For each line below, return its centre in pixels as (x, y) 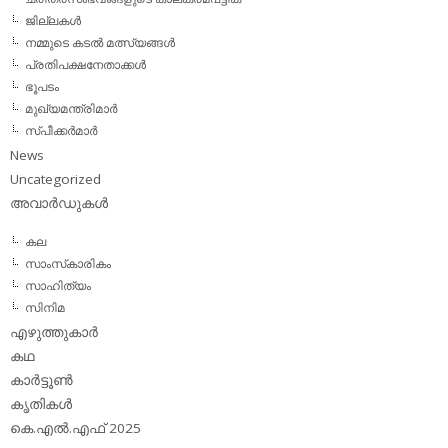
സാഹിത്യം (58, 285)
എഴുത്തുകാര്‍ (54, 331)
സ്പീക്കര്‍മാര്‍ (61, 130)
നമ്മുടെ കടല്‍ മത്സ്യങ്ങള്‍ (100, 42)
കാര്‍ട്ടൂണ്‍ (41, 379)
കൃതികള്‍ (41, 403)
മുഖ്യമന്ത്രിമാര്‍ (71, 108)
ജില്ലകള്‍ (53, 20)
